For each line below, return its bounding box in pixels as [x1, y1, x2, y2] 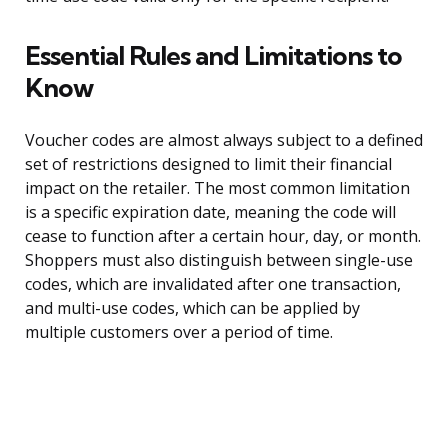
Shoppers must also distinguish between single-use [25, 249, 413, 272]
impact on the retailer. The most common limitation [25, 177, 410, 200]
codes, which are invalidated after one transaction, [25, 273, 401, 296]
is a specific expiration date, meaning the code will [25, 201, 396, 224]
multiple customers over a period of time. [25, 321, 333, 344]
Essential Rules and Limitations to [25, 39, 402, 73]
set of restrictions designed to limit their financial [25, 153, 392, 176]
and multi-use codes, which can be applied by [25, 297, 360, 320]
